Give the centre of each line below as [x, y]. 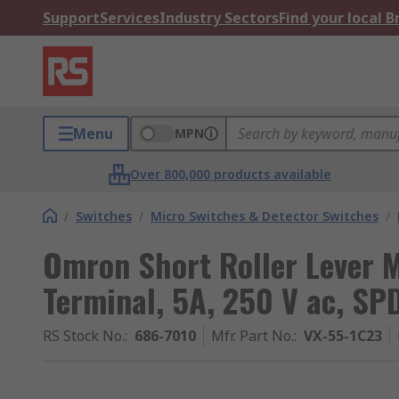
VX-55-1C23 [343, 336]
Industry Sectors [219, 18]
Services [130, 18]
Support [71, 18]
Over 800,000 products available [231, 174]
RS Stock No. [84, 336]
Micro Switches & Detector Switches [265, 216]
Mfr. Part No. [252, 336]
